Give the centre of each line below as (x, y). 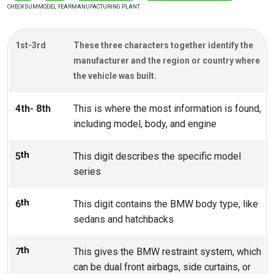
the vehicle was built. (115, 76)
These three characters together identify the (163, 46)
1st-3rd (31, 46)
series (87, 172)
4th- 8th (33, 109)
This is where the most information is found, (167, 109)
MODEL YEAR (55, 7)
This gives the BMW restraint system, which (167, 252)
